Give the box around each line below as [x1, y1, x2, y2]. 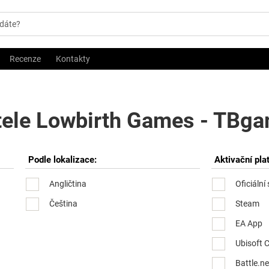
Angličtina [49, 178, 87, 189]
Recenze [10, 54, 41, 64]
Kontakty [56, 54, 90, 64]
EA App [235, 218, 263, 228]
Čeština [49, 198, 78, 208]
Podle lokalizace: [28, 154, 97, 165]
